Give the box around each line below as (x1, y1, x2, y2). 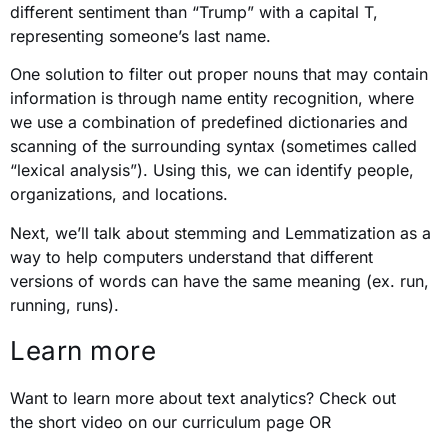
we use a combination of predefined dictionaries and (10, 112, 408, 133)
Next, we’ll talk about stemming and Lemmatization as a (10, 222, 431, 243)
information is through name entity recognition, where (10, 88, 414, 109)
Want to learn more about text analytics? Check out (10, 388, 396, 409)
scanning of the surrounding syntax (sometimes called (10, 136, 417, 157)
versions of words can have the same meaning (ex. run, (10, 270, 429, 291)
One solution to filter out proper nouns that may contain (10, 64, 428, 85)
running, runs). (10, 294, 119, 315)
